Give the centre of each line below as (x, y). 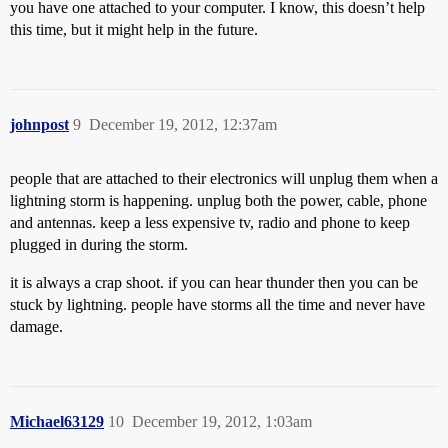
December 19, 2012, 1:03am (222, 421)
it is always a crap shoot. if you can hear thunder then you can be (214, 282)
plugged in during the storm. (99, 244)
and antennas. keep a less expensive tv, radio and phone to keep (210, 222)
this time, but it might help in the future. (134, 29)
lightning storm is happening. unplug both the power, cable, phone (218, 200)
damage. (36, 326)
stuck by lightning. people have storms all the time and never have (217, 304)
